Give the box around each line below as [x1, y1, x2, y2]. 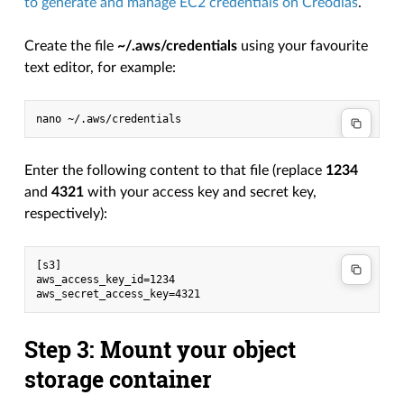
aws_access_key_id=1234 [36, 273, 176, 287]
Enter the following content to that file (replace [24, 163, 326, 179]
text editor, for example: [24, 60, 177, 76]
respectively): [24, 207, 108, 222]
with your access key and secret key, [84, 185, 317, 200]
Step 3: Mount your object [24, 335, 297, 365]
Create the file [24, 39, 118, 54]
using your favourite [237, 39, 369, 54]
